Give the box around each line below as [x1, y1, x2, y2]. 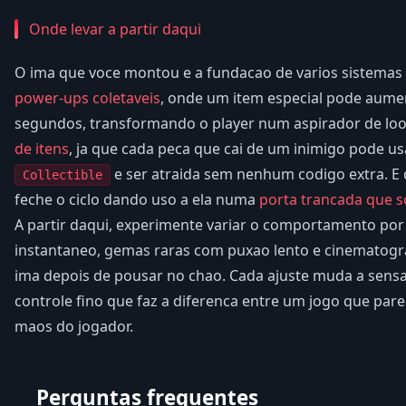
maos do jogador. [14, 315, 133, 336]
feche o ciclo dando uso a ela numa [14, 188, 259, 209]
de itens [14, 138, 69, 159]
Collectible [23, 167, 102, 182]
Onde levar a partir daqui [29, 18, 201, 39]
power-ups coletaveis [14, 87, 160, 108]
